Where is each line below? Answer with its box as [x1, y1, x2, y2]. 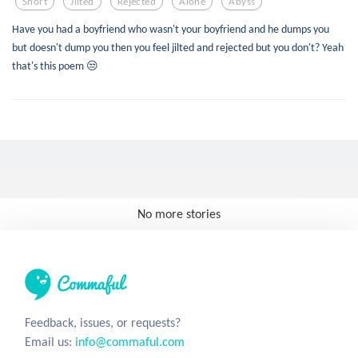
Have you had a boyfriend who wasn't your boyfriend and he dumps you [12, 22, 329, 36]
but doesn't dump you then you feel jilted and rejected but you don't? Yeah [12, 40, 344, 54]
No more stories [137, 206, 221, 221]
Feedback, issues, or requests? [25, 315, 181, 330]
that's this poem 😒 [12, 58, 98, 73]
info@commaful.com [75, 334, 185, 349]
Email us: [25, 334, 75, 349]
